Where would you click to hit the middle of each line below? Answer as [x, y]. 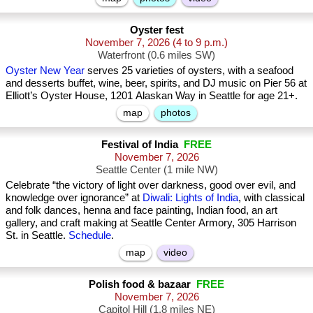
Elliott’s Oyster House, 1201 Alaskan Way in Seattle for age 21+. [152, 95]
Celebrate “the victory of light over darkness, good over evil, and [151, 185]
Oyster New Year [45, 70]
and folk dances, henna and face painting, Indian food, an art [141, 210]
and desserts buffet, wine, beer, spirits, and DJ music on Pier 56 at [156, 83]
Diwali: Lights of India [190, 197]
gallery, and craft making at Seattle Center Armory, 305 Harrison [151, 223]
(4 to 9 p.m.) [200, 42]
